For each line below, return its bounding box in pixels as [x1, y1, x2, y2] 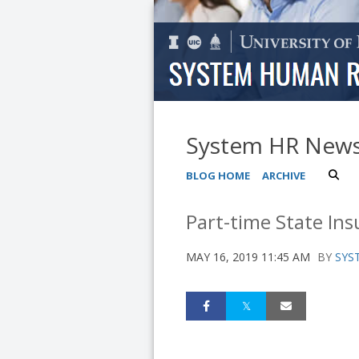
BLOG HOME [186, 168, 250, 183]
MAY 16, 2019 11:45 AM [186, 249, 310, 264]
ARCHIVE [262, 168, 305, 183]
